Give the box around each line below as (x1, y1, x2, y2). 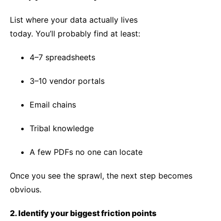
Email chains (30, 100, 76, 110)
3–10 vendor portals (30, 76, 105, 86)
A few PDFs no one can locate (30, 147, 143, 157)
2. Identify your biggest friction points (10, 208, 156, 218)
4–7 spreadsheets (30, 52, 95, 62)
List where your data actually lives (10, 15, 138, 25)
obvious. (10, 184, 41, 194)
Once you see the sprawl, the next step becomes (10, 171, 192, 181)
